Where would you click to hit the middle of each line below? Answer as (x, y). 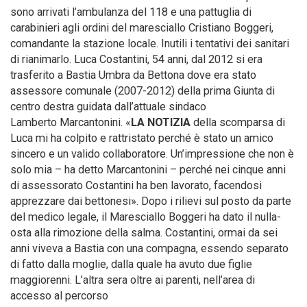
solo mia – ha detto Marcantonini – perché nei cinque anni (148, 170)
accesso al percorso (59, 296)
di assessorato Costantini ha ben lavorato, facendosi (136, 185)
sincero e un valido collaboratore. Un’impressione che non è (152, 154)
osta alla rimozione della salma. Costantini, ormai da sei (144, 233)
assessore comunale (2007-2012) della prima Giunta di (143, 91)
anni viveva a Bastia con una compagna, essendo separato (149, 248)
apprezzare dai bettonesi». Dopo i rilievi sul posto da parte (151, 201)
